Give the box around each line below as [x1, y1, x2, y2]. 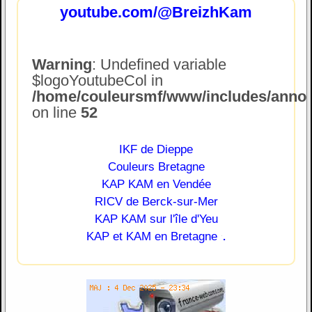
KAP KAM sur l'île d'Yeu [94, 211, 218, 226]
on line [31, 103, 81, 121]
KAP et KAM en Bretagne [86, 228, 217, 243]
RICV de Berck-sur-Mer [94, 194, 218, 208]
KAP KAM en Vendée [101, 176, 211, 191]
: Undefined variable [91, 55, 226, 73]
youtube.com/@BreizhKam [60, 3, 252, 21]
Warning [31, 55, 92, 73]
